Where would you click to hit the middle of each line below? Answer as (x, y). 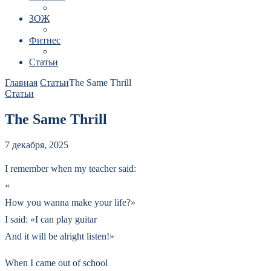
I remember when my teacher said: (70, 168)
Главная (21, 83)
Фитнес (45, 40)
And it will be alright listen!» (60, 236)
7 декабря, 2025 (37, 145)
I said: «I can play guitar (51, 219)
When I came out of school (56, 263)
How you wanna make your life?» (70, 202)
